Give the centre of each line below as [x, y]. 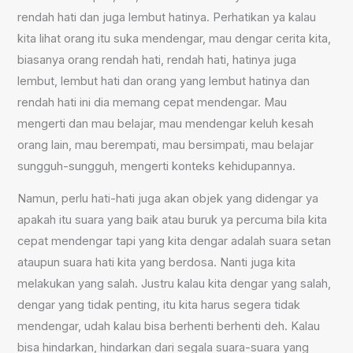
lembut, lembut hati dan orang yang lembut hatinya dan [164, 81]
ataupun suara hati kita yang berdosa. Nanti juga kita [157, 263]
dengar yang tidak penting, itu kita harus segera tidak [159, 305]
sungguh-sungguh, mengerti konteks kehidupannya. [157, 166]
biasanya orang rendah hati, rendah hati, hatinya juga [157, 59]
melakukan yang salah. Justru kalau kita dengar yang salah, [175, 284]
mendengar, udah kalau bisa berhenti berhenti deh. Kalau [169, 327]
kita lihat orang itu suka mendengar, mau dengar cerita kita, [175, 38]
